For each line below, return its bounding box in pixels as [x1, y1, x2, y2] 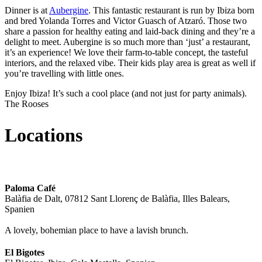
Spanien [5, 204, 35, 214]
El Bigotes [5, 247, 44, 257]
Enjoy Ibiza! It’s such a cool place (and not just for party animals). [5, 88, 247, 98]
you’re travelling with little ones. [5, 68, 124, 78]
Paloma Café [5, 182, 56, 193]
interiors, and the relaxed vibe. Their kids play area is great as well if [5, 57, 256, 68]
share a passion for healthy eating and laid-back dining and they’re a [5, 26, 255, 36]
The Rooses [5, 98, 49, 109]
